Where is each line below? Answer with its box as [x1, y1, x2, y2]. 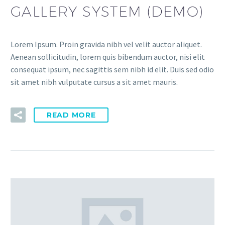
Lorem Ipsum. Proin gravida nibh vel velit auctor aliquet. [11, 39, 202, 50]
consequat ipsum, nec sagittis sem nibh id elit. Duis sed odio [11, 64, 214, 75]
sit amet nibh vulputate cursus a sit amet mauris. [11, 77, 178, 87]
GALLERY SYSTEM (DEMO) [11, 3, 204, 20]
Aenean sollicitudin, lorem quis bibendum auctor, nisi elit [11, 52, 205, 62]
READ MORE [47, 110, 96, 120]
